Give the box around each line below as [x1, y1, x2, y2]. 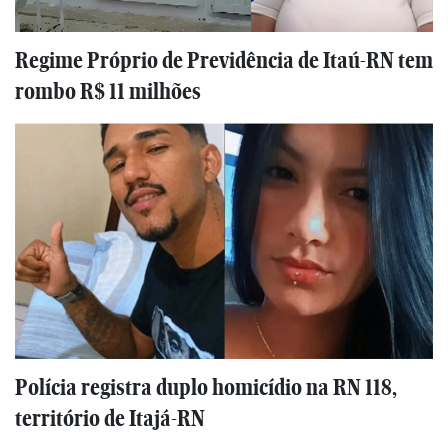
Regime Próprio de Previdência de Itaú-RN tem [15, 48, 433, 74]
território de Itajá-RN [15, 405, 205, 431]
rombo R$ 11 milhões [15, 79, 201, 105]
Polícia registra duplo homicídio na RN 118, [15, 374, 397, 400]
